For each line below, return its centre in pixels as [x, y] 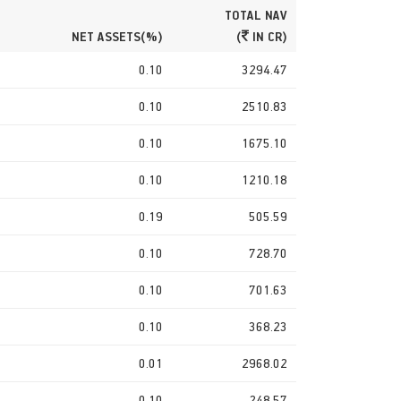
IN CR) [268, 36]
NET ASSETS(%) [117, 36]
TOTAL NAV [256, 14]
